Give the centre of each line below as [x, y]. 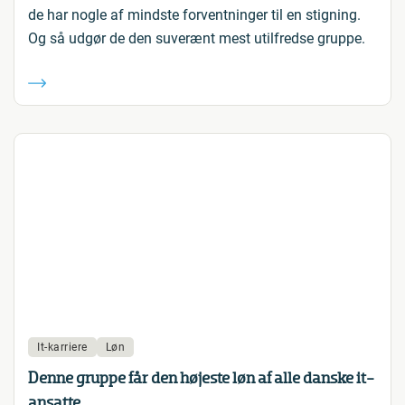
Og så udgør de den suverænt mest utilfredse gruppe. [197, 38]
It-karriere [62, 347]
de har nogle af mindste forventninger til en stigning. [194, 15]
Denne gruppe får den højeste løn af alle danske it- [201, 378]
